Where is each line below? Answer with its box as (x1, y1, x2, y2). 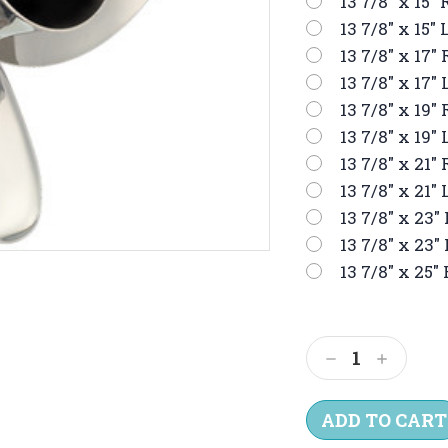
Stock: (305, 333, 363, 358)
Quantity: (322, 373, 407, 398)
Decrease (322, 348, 402, 373)
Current (305, 312, 377, 337)
